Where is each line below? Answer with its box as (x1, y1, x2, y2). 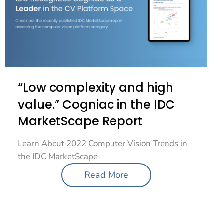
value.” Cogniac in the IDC (18, 96, 175, 113)
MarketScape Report (18, 113, 143, 130)
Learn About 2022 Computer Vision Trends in (18, 138, 187, 150)
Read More (84, 169, 128, 181)
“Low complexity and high (18, 79, 173, 96)
